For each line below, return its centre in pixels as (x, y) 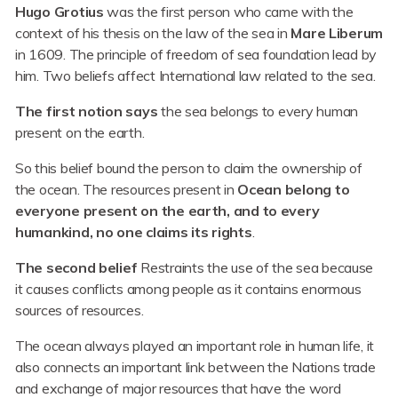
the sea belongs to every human (258, 111)
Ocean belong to (294, 190)
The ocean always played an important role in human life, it (195, 346)
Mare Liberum (337, 33)
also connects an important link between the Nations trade (195, 367)
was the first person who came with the (228, 12)
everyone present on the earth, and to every (167, 211)
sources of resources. (80, 310)
